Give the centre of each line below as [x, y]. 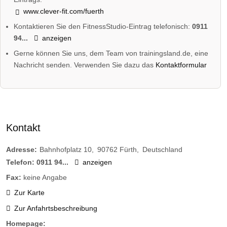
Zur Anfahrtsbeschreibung [55, 208]
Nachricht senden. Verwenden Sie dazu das [85, 65]
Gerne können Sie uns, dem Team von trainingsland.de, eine [111, 53]
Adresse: [22, 150]
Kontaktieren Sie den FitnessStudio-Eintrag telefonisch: [103, 26]
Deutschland [162, 150]
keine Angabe [45, 178]
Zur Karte [29, 193]
